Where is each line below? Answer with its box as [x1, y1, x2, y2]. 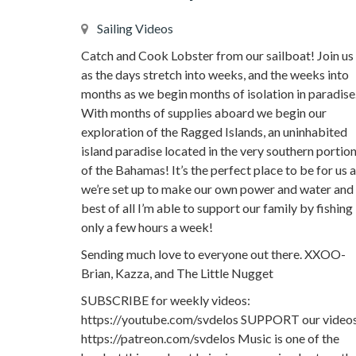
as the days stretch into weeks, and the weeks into [81, 67, 349, 83]
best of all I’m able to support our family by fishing [81, 200, 353, 216]
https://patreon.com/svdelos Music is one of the [81, 331, 339, 346]
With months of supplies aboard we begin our [81, 105, 327, 121]
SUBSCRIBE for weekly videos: [81, 292, 250, 308]
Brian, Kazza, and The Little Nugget [81, 265, 273, 281]
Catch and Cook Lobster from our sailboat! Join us [81, 48, 354, 64]
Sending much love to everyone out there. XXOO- [81, 246, 346, 262]
